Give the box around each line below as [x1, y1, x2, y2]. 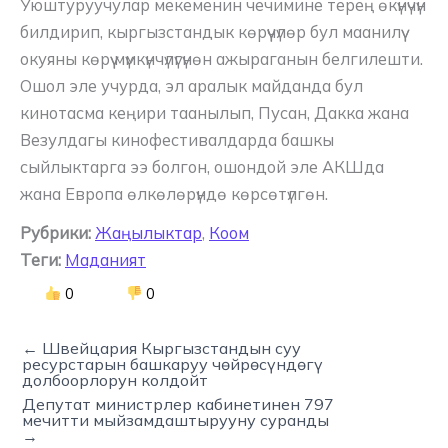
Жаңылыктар [95, 222, 202, 243]
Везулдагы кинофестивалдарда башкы [20, 130, 334, 151]
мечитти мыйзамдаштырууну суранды [22, 409, 329, 430]
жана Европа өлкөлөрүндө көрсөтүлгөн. [20, 184, 328, 205]
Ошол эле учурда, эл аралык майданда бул [20, 76, 363, 97]
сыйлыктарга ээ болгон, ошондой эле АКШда [20, 157, 384, 178]
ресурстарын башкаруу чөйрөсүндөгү [22, 353, 323, 374]
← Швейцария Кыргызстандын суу [22, 337, 301, 358]
